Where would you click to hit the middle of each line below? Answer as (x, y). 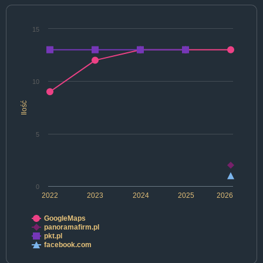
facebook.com (68, 245)
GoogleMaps (65, 219)
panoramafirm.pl (72, 227)
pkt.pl (53, 236)
